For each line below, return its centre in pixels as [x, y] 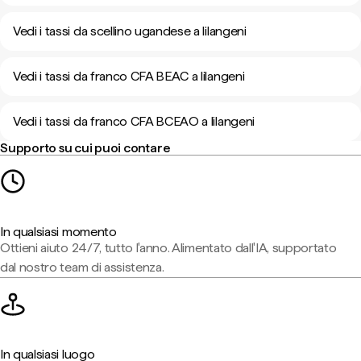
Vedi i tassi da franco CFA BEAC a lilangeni [129, 76]
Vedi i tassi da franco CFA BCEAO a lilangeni [134, 121]
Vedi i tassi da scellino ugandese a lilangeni [130, 31]
